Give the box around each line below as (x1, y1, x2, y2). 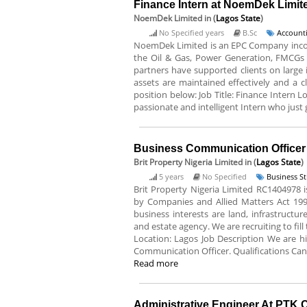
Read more (134, 257, 178, 269)
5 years (159, 171, 184, 182)
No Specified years (159, 27, 224, 38)
